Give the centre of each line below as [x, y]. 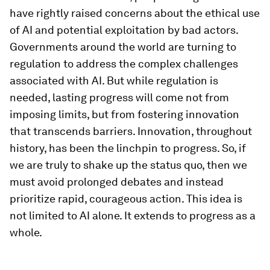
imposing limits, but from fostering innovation [124, 114]
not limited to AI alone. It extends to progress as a [133, 215]
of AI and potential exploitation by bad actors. [124, 30]
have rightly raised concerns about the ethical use [135, 13]
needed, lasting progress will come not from [119, 97]
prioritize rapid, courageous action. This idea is [126, 199]
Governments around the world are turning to [123, 47]
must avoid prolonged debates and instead [117, 182]
